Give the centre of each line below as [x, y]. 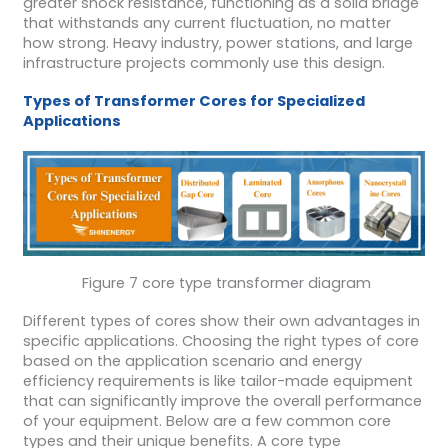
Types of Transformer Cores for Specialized [193, 100]
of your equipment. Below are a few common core [206, 420]
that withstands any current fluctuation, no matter [206, 23]
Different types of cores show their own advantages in [221, 320]
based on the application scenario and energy [192, 360]
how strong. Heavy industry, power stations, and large [217, 43]
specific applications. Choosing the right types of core [220, 340]
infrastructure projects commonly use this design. [203, 63]
